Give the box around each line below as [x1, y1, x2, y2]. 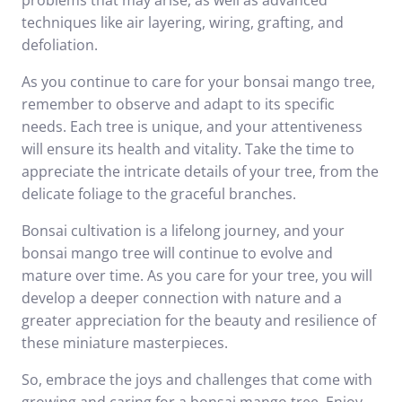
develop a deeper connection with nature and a [22, 288, 342, 308]
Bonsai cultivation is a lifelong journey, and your [22, 221, 345, 240]
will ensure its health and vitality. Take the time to [22, 139, 354, 159]
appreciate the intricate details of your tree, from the [22, 162, 379, 181]
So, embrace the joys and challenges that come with [22, 370, 372, 389]
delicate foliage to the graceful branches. [22, 184, 296, 204]
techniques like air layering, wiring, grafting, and [22, 13, 344, 32]
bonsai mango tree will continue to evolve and [22, 243, 333, 263]
